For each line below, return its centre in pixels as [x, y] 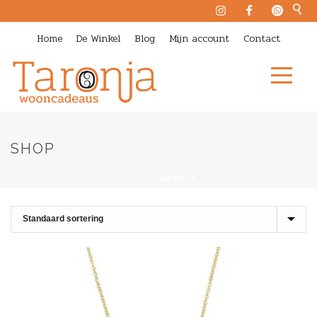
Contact [262, 39]
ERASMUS [176, 178]
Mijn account [199, 39]
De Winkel [98, 39]
